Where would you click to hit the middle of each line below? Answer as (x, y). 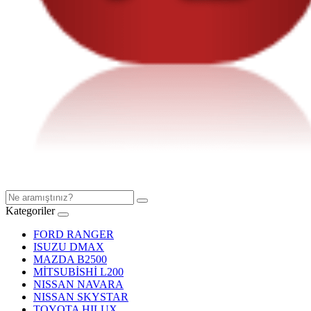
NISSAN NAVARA (78, 284)
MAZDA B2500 (70, 259)
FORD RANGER (74, 234)
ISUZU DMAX (69, 247)
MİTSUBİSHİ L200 (78, 272)
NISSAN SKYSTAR (81, 297)
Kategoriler (30, 211)
